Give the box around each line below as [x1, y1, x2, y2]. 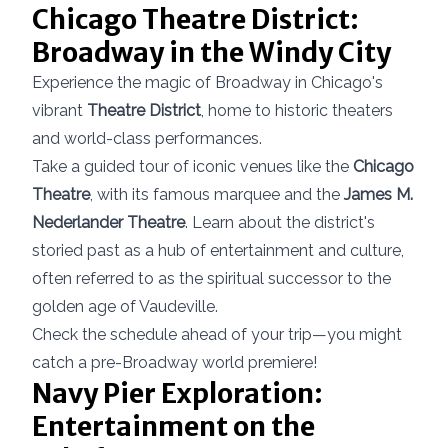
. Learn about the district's [185, 213, 375, 233]
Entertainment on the [32, 410, 315, 444]
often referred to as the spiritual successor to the [32, 269, 391, 289]
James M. [344, 185, 413, 205]
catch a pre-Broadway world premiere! [32, 353, 317, 373]
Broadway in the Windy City [32, 36, 391, 70]
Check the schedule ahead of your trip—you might [32, 325, 402, 345]
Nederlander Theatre [32, 213, 185, 233]
